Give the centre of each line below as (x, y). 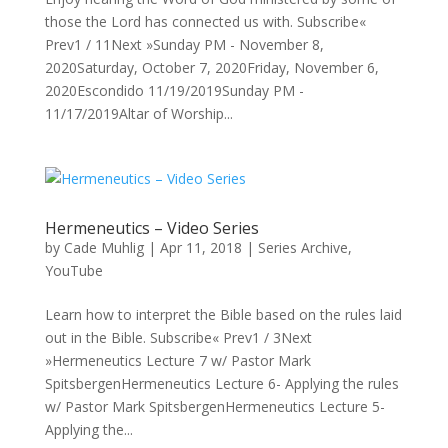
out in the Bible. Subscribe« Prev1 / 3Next (178, 337)
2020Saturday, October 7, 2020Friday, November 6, (211, 67)
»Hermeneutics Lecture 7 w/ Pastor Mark (177, 360)
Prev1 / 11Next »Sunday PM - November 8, (184, 44)
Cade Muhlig (103, 247)
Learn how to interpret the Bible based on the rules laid (223, 314)
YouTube (73, 270)
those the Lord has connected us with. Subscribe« (205, 21)
